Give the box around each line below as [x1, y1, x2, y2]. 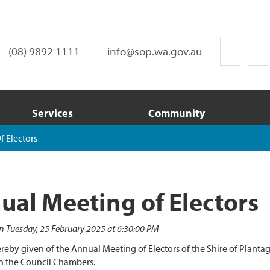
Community [148, 106, 205, 120]
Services [31, 106, 73, 120]
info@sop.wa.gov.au [107, 44, 202, 58]
